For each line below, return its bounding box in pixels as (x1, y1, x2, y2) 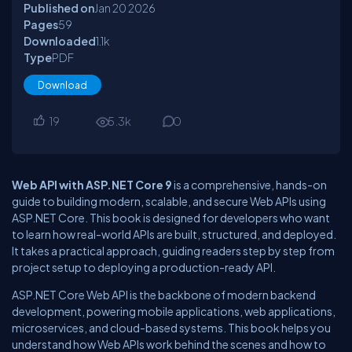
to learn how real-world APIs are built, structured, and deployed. (12, 227, 336, 241)
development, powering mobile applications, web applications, (12, 304, 335, 318)
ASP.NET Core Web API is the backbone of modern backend (12, 288, 316, 302)
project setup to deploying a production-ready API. (12, 260, 276, 274)
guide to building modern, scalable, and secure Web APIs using (12, 194, 326, 208)
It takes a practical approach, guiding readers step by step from (12, 244, 335, 258)
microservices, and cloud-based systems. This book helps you (12, 321, 331, 335)
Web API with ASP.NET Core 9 (12, 178, 172, 192)
